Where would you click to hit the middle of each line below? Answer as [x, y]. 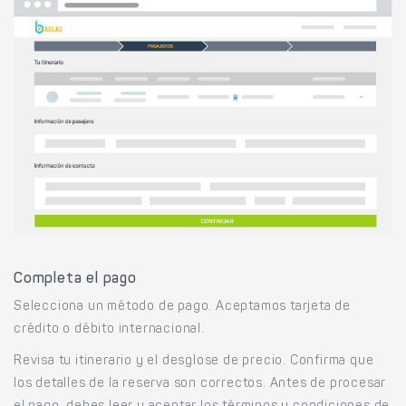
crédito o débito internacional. [109, 330]
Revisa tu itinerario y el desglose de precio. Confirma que [194, 362]
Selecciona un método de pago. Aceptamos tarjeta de [182, 308]
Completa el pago [75, 280]
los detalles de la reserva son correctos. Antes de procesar [200, 385]
